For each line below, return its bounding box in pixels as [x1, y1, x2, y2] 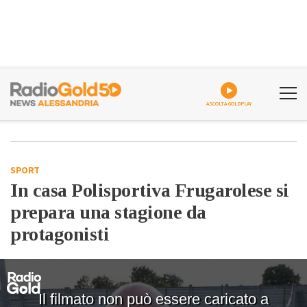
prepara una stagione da [10, 201, 206, 223]
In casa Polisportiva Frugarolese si [10, 180, 289, 201]
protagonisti [10, 223, 109, 245]
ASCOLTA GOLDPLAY [206, 100, 252, 108]
